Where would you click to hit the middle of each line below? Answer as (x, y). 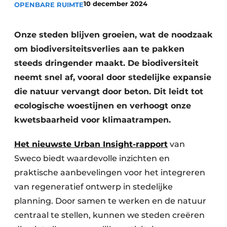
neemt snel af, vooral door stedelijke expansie (113, 77)
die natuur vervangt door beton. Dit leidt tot (109, 91)
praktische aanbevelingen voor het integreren (110, 173)
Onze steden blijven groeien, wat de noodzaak (113, 35)
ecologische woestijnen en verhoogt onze (103, 106)
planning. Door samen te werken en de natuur (110, 201)
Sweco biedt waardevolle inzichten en (92, 158)
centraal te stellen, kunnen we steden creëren (109, 215)
